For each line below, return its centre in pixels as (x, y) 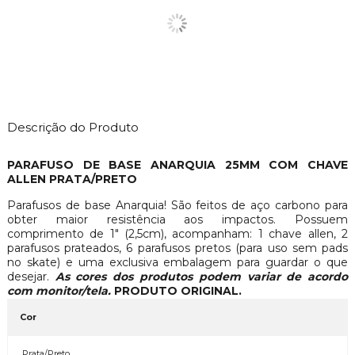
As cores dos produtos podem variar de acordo (202, 276)
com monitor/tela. (60, 290)
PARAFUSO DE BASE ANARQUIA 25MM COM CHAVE (177, 164)
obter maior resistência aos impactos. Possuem (177, 219)
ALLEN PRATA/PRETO (72, 179)
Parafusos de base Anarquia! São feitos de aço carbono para (177, 205)
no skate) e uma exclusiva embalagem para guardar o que (177, 262)
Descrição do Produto (73, 127)
